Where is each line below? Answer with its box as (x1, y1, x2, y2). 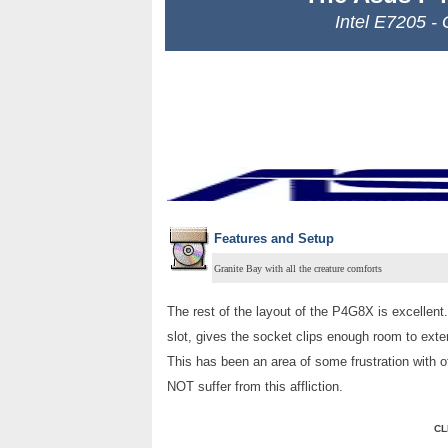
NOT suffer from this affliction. (167, 379, 343, 394)
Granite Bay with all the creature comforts (214, 263, 382, 274)
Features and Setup (214, 231, 334, 246)
